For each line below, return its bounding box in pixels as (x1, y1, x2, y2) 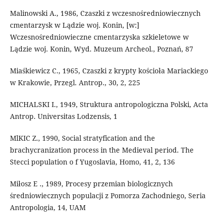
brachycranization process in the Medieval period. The (9, 145, 194, 155)
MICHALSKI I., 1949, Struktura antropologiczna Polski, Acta (9, 100, 208, 110)
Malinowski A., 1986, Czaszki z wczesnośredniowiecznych (9, 8, 201, 18)
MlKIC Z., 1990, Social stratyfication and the (9, 133, 155, 143)
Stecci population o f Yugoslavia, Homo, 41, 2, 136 (9, 157, 175, 167)
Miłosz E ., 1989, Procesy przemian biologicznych (9, 179, 173, 189)
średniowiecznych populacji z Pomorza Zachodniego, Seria (9, 191, 206, 201)
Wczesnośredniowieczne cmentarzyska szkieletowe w (9, 32, 189, 42)
